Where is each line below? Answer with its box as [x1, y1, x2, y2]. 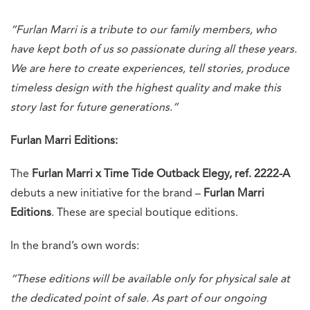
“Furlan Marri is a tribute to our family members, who [10, 24, 277, 36]
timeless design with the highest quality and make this [10, 82, 281, 94]
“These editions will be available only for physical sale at [10, 273, 290, 285]
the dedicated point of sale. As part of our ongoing [10, 293, 266, 304]
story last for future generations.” [10, 102, 178, 113]
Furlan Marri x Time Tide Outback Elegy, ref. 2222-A [32, 168, 290, 180]
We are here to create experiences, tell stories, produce [10, 63, 289, 75]
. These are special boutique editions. [51, 207, 238, 219]
